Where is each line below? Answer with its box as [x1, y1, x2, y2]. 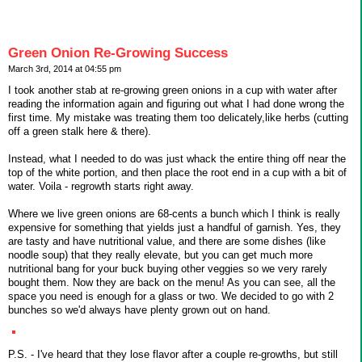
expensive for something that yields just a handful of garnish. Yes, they [8, 221, 341, 234]
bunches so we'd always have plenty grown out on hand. [8, 304, 271, 317]
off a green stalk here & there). [8, 125, 151, 138]
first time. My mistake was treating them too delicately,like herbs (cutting [8, 112, 348, 124]
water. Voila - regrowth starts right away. [8, 180, 194, 193]
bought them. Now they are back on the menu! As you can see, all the [8, 276, 335, 289]
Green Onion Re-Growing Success [8, 44, 228, 61]
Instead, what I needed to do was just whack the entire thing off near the [8, 153, 346, 166]
